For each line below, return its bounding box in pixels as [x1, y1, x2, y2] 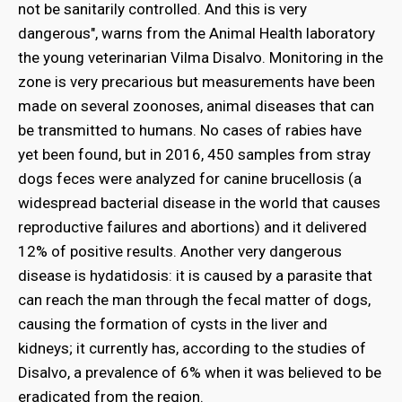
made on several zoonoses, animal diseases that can [18, 96, 374, 115]
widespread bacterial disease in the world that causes [18, 193, 380, 212]
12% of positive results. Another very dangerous [18, 241, 342, 260]
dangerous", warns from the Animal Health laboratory [18, 23, 375, 42]
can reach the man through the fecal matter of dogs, [18, 290, 371, 309]
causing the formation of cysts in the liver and [18, 314, 328, 333]
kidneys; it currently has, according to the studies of [18, 338, 366, 357]
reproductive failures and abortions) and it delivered [18, 217, 367, 236]
